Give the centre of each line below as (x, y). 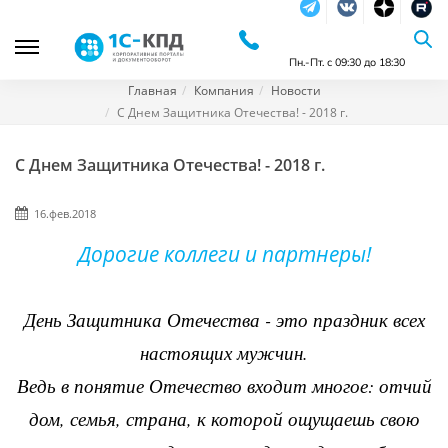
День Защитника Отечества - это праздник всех (224, 319)
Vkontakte (367, 35)
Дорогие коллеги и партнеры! (224, 253)
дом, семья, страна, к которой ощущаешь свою (224, 418)
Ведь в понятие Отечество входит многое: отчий (224, 385)
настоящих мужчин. (224, 352)
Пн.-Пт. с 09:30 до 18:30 (347, 61)
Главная (152, 90)
